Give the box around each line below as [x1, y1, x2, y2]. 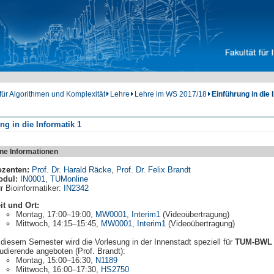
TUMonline [50, 174, 88, 183]
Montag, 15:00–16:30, [16, 255, 95, 265]
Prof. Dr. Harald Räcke [32, 165, 111, 174]
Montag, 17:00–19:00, [16, 209, 95, 219]
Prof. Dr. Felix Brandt [116, 165, 191, 174]
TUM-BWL [235, 237, 272, 246]
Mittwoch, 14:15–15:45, [16, 218, 101, 228]
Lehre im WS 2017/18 [135, 90, 207, 98]
